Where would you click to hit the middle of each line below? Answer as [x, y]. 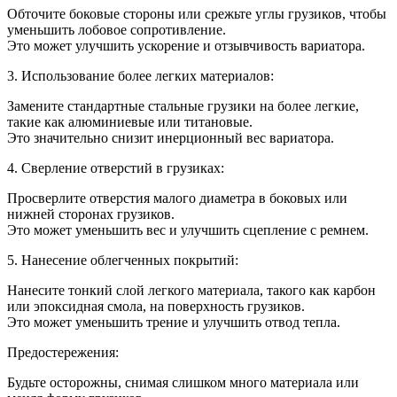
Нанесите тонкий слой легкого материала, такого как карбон [191, 291]
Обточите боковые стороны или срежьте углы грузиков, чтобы [197, 14]
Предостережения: [63, 353]
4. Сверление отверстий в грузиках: [116, 168]
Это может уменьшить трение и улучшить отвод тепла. [174, 323]
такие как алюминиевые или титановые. [130, 122]
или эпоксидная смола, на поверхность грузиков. [156, 307]
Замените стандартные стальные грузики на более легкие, [183, 106]
